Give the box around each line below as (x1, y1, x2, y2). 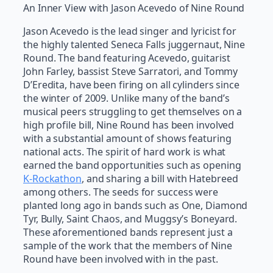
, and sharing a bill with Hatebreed (81, 172, 238, 186)
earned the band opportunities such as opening (23, 158, 241, 172)
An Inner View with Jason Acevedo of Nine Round (23, 1, 245, 15)
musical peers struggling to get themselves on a (23, 105, 243, 119)
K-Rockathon (23, 172, 82, 186)
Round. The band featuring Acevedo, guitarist (23, 51, 230, 65)
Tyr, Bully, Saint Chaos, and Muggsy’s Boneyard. (23, 212, 238, 226)
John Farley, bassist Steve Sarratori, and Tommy (23, 65, 238, 79)
